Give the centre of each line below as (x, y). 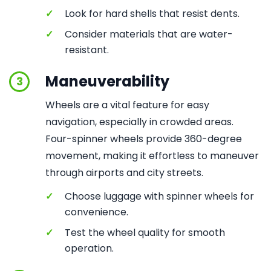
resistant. (87, 50)
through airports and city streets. (124, 173)
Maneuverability (107, 81)
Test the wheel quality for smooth (145, 233)
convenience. (96, 212)
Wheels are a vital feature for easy (127, 105)
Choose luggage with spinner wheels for (159, 196)
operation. (89, 248)
